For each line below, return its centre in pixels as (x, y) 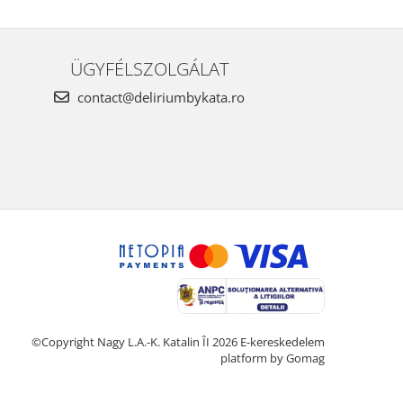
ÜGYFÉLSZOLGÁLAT (149, 68)
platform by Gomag (273, 358)
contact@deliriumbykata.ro (159, 97)
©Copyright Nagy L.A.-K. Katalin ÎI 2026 (136, 341)
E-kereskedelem (282, 341)
